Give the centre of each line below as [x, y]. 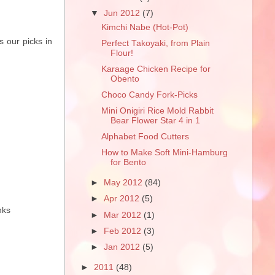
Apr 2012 [123, 199]
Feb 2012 [124, 231]
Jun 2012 [123, 13]
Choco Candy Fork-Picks [149, 95]
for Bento [128, 163]
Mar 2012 [124, 215]
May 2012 [125, 183]
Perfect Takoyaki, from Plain [155, 43]
